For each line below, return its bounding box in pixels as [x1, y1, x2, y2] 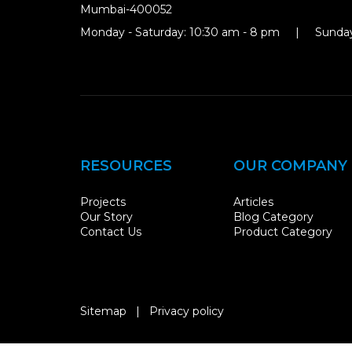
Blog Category [233, 209, 313, 224]
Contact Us [80, 224, 141, 239]
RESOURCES [80, 157, 172, 175]
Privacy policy [149, 303, 224, 318]
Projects [80, 194, 126, 209]
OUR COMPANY [233, 157, 347, 175]
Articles [233, 194, 273, 209]
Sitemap [80, 303, 126, 318]
